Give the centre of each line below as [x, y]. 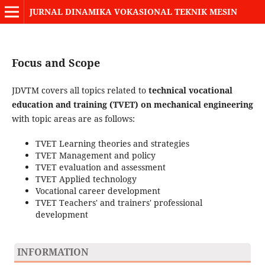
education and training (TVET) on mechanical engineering [132, 104]
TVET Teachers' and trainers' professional [119, 202]
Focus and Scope [56, 62]
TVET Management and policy [95, 155]
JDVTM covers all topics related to [80, 90]
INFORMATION [53, 252]
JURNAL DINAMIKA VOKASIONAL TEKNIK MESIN [133, 12]
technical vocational [190, 90]
